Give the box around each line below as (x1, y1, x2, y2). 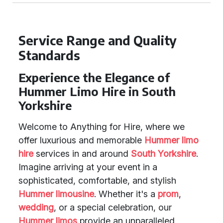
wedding (18, 202, 54, 213)
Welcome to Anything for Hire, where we (18, 121, 185, 132)
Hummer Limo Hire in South (18, 84, 176, 99)
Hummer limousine (18, 189, 94, 199)
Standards (18, 47, 80, 63)
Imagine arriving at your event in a (18, 162, 157, 172)
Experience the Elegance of (18, 70, 170, 85)
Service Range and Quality (18, 32, 177, 48)
